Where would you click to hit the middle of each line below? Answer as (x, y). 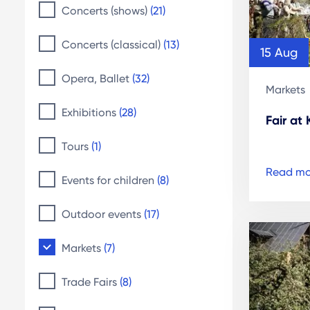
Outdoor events (103, 214)
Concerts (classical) (112, 45)
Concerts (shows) (106, 11)
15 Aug (279, 53)
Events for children (109, 180)
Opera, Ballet (97, 79)
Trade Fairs (91, 282)
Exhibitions (90, 112)
